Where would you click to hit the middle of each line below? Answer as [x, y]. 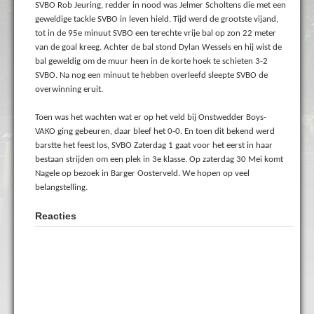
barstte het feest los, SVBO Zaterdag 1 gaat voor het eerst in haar [154, 145]
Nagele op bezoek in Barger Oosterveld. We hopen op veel [142, 173]
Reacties [56, 216]
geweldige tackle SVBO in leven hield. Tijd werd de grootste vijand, [157, 19]
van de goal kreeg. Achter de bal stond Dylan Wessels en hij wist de [158, 47]
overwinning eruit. [69, 89]
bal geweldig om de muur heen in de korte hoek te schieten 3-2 [151, 61]
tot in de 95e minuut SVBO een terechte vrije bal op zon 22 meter [156, 33]
